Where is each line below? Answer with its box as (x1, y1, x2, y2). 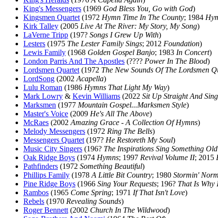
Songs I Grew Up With (90, 31, 159, 39)
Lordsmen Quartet (23, 66, 79, 74)
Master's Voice (23, 109, 68, 118)
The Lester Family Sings (67, 39, 142, 48)
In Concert (176, 48, 209, 56)
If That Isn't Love (133, 188, 185, 197)
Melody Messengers (23, 127, 85, 135)
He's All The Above (90, 109, 149, 118)
